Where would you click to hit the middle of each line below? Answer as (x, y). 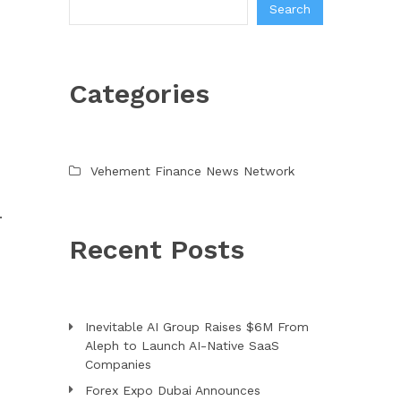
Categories (139, 93)
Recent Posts (156, 249)
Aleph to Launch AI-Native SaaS (182, 345)
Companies (118, 364)
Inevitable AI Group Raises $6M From (196, 326)
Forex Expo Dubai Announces (172, 390)
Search (290, 9)
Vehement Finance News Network (192, 171)
